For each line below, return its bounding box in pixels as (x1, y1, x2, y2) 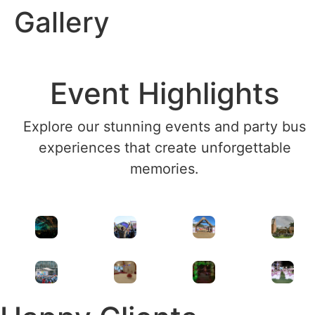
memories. (130, 160, 199, 178)
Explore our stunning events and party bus (23, 118, 306, 136)
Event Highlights (49, 75, 280, 111)
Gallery (14, 5, 110, 39)
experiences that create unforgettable (38, 139, 291, 157)
